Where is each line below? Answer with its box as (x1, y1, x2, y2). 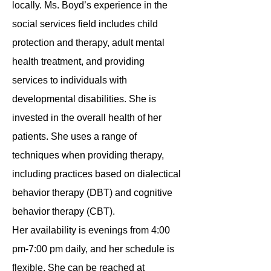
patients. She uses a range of (12, 131, 137, 142)
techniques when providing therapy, (12, 150, 164, 160)
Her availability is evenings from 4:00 (12, 225, 170, 235)
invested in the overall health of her (12, 113, 162, 123)
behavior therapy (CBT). (12, 206, 115, 217)
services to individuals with (12, 75, 127, 85)
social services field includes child (12, 19, 158, 29)
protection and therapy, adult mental (12, 38, 165, 48)
